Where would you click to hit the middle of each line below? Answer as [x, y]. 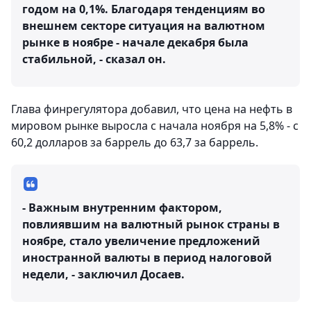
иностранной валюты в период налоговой [147, 258]
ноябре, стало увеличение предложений [141, 241]
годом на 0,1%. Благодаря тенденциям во [144, 9]
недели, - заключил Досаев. [103, 275]
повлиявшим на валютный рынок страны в [151, 225]
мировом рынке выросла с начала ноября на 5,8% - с [155, 126]
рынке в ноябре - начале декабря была [135, 43]
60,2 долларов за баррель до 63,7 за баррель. [135, 143]
